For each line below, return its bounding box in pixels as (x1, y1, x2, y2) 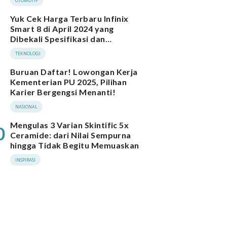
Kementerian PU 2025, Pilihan (10, 77, 127, 87)
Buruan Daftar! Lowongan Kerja (10, 67, 138, 77)
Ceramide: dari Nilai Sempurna (10, 130, 131, 140)
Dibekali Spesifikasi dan (10, 34, 105, 44)
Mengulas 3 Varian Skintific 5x (10, 120, 129, 130)
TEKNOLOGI (15, 50, 41, 57)
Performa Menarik (10, 44, 84, 54)
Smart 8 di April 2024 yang (10, 24, 114, 34)
